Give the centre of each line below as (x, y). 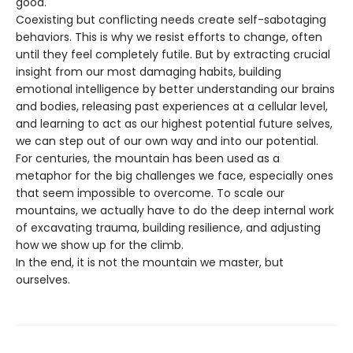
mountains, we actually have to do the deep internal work (175, 210)
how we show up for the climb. (100, 245)
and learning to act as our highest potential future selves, (174, 123)
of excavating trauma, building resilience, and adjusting (168, 227)
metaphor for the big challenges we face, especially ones (175, 175)
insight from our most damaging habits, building (149, 71)
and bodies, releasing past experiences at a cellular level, (172, 106)
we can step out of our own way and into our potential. (167, 141)
